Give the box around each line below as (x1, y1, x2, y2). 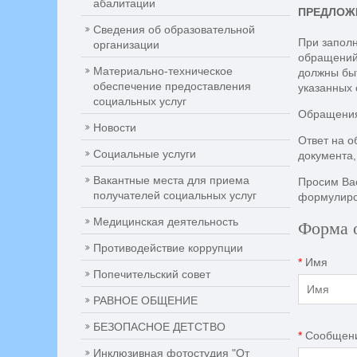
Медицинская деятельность (93, 215, 238, 228)
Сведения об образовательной (93, 23, 255, 36)
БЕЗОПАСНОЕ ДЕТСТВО (93, 320, 226, 333)
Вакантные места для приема (93, 174, 249, 186)
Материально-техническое (93, 65, 233, 77)
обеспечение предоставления (93, 80, 251, 92)
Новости (93, 121, 136, 134)
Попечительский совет (93, 268, 210, 280)
